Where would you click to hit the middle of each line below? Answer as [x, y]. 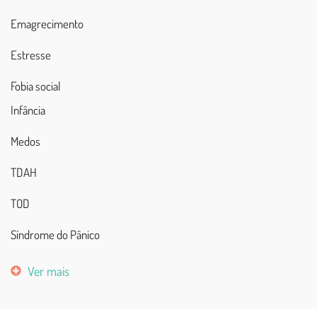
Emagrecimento [47, 23]
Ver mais [48, 271]
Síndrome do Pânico [55, 234]
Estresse [31, 54]
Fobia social [36, 86]
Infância [28, 110]
